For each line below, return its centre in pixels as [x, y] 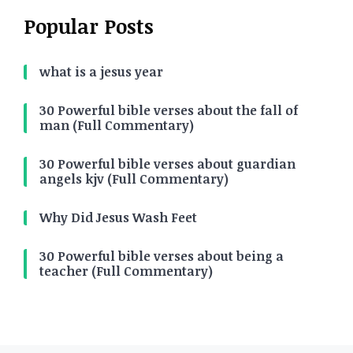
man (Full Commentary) [117, 125]
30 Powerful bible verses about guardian [167, 164]
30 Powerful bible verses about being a [162, 256]
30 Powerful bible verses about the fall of [169, 110]
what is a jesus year [101, 72]
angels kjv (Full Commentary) [134, 179]
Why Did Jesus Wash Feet [118, 217]
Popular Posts [89, 26]
